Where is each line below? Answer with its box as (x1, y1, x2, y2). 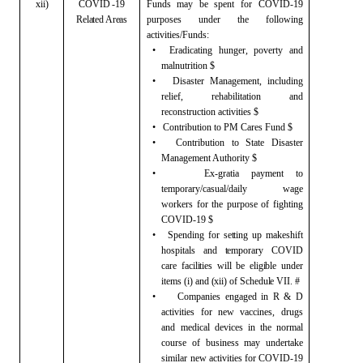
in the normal (242, 321, 303, 333)
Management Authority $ (161, 152, 258, 164)
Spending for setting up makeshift (168, 228, 303, 241)
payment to (238, 167, 303, 179)
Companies (177, 290, 221, 302)
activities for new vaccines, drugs (161, 305, 303, 318)
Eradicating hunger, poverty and (169, 44, 303, 56)
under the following (181, 13, 303, 25)
